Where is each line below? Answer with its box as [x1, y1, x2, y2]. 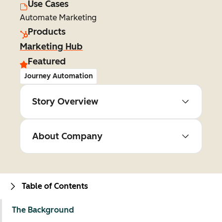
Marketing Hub [20, 41, 83, 52]
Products [28, 26, 65, 37]
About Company [32, 131, 103, 142]
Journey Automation [24, 72, 93, 80]
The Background [12, 205, 74, 215]
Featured [28, 56, 66, 67]
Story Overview [32, 96, 98, 107]
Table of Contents [22, 181, 88, 191]
